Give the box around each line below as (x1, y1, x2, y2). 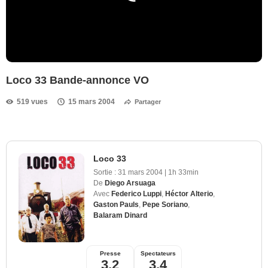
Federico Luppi (111, 189, 162, 198)
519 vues (17, 97, 48, 106)
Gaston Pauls (93, 200, 139, 209)
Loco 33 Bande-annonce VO (6, 74, 149, 86)
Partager (135, 98, 161, 105)
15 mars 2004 (68, 97, 115, 106)
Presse (99, 249, 121, 257)
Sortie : (93, 167, 116, 176)
